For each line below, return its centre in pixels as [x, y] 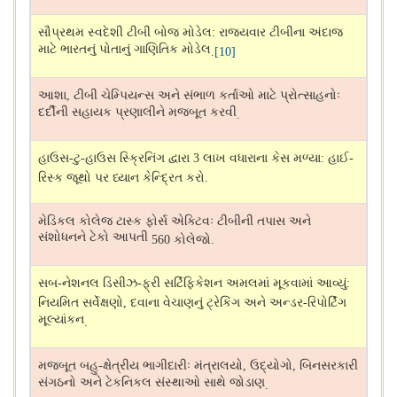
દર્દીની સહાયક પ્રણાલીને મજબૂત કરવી [137, 114]
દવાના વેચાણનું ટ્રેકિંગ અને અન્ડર [217, 303]
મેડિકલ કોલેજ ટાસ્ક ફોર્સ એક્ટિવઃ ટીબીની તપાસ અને [175, 221]
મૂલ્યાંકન [61, 321]
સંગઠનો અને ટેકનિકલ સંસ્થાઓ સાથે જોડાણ [152, 384]
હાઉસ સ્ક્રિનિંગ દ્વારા [139, 158]
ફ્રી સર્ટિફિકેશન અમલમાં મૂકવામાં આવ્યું [244, 283]
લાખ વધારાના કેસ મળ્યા [262, 158]
